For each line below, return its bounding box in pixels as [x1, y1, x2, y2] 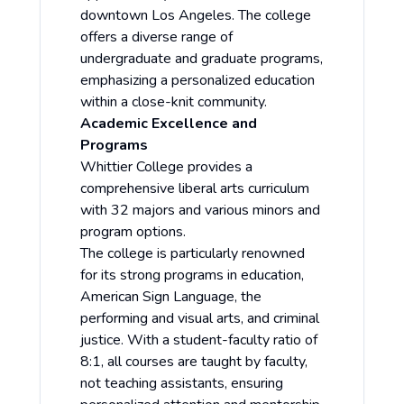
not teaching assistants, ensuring [80, 373, 283, 394]
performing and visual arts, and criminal [80, 308, 319, 329]
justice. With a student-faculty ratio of [80, 330, 317, 351]
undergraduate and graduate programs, [80, 49, 323, 69]
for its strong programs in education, [80, 265, 304, 286]
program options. [80, 222, 186, 243]
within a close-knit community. [80, 92, 267, 113]
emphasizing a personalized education [80, 70, 315, 91]
